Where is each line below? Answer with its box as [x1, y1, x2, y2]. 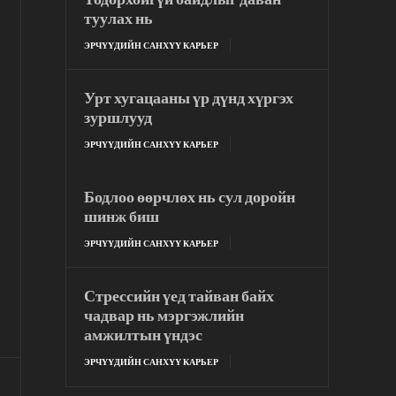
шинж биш [84, 206, 160, 226]
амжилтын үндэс [84, 324, 203, 345]
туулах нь [84, 8, 154, 28]
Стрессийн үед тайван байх [84, 286, 275, 306]
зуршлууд [84, 107, 153, 127]
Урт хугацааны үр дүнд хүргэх [84, 88, 294, 108]
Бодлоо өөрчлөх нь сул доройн [84, 187, 296, 207]
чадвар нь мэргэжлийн [84, 305, 245, 325]
